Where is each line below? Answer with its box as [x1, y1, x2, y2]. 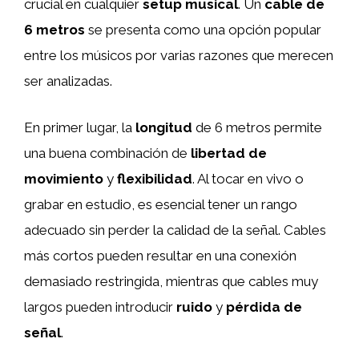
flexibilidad [117, 170, 192, 187]
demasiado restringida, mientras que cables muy [24, 272, 318, 289]
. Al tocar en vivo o [192, 170, 304, 187]
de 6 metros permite [192, 119, 322, 135]
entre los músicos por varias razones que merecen [24, 47, 333, 63]
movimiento [24, 170, 103, 187]
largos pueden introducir [24, 298, 176, 315]
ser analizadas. [24, 73, 112, 89]
